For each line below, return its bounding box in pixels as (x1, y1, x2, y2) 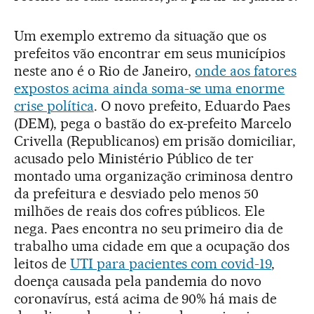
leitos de (14, 254, 70, 272)
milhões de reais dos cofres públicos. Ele (14, 202, 266, 219)
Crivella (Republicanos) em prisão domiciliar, (14, 132, 296, 149)
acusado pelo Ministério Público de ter (14, 149, 254, 167)
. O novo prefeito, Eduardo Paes (93, 97, 291, 114)
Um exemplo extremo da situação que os (14, 27, 267, 44)
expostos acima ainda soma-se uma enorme (14, 79, 285, 97)
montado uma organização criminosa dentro (14, 167, 294, 184)
